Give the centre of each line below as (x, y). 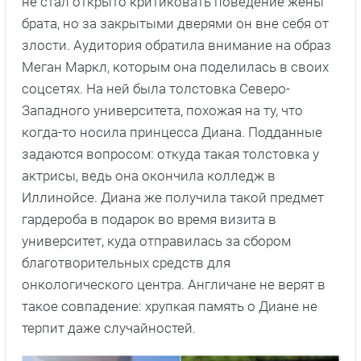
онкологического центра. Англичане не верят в (174, 284)
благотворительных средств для (126, 262)
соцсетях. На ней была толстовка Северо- (156, 88)
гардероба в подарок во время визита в (149, 219)
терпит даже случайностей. (109, 328)
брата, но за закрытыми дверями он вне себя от (175, 23)
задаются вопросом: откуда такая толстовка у (170, 154)
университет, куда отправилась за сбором (156, 241)
